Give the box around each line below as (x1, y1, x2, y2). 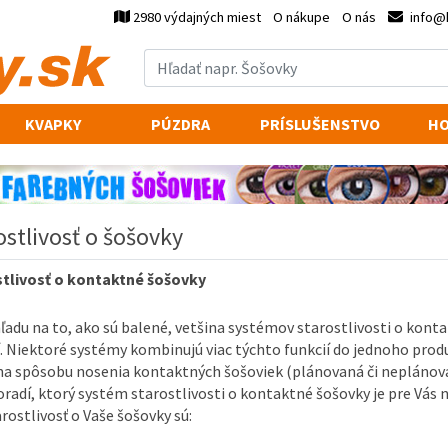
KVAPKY (24, 113, 81, 134)
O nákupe (273, 8, 331, 26)
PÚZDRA (150, 113, 210, 134)
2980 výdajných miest (133, 8, 262, 26)
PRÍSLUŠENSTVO (260, 113, 381, 134)
